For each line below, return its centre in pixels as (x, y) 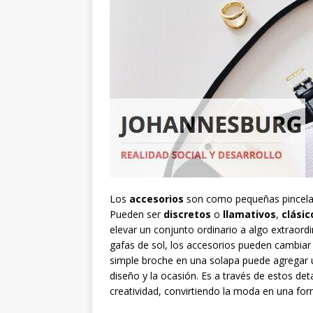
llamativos (249, 214)
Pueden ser (137, 214)
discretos (187, 214)
